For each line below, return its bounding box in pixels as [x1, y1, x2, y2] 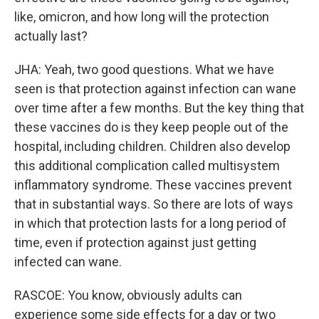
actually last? [14, 28, 88, 43]
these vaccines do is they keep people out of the [14, 120, 288, 135]
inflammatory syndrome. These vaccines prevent [14, 177, 292, 192]
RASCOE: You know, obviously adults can [14, 288, 242, 303]
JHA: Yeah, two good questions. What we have [14, 62, 274, 77]
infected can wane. [14, 254, 122, 269]
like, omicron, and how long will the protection [14, 9, 269, 24]
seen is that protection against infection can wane [14, 81, 296, 96]
